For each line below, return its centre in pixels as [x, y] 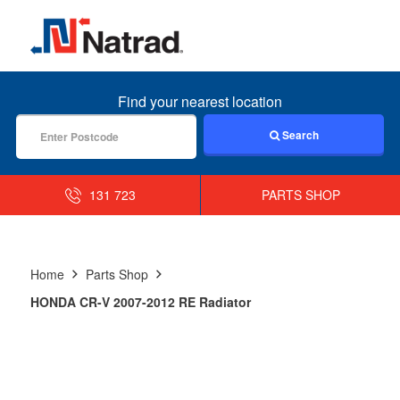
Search [299, 134]
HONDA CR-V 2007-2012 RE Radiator [140, 301]
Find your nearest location [200, 101]
